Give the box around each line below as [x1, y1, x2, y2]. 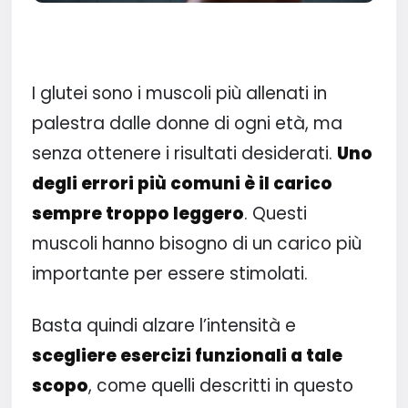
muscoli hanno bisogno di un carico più [31, 231, 362, 257]
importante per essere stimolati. [31, 261, 308, 287]
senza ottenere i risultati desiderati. [31, 141, 337, 167]
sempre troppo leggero [31, 201, 244, 227]
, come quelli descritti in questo [87, 372, 353, 398]
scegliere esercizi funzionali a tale [31, 342, 342, 368]
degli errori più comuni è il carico [31, 171, 332, 197]
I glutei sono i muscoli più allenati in [31, 81, 327, 107]
